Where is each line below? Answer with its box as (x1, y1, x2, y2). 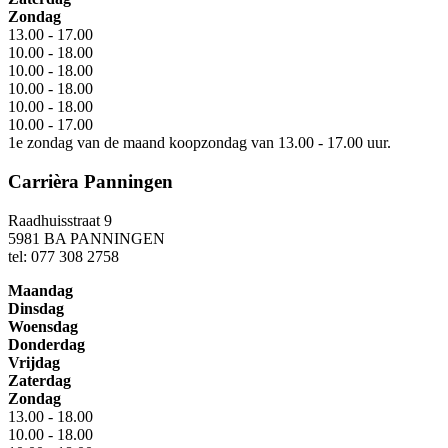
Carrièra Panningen (8, 171, 173, 193)
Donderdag (8, 335, 85, 353)
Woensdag (8, 317, 78, 335)
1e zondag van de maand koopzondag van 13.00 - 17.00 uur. (8, 134, 391, 152)
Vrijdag (8, 353, 60, 371)
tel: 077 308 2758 (8, 247, 119, 265)
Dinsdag (8, 299, 64, 317)
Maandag (8, 281, 73, 299)
